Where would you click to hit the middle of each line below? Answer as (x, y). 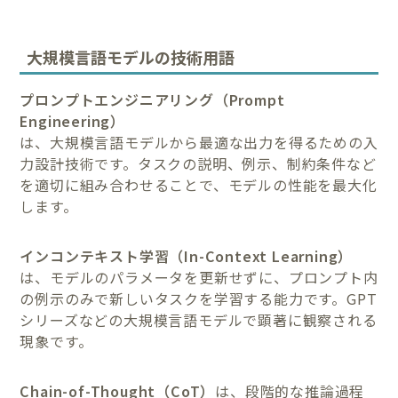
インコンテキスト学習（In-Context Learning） (187, 255)
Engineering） (73, 120)
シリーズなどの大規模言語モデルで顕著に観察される (199, 319)
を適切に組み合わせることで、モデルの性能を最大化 (199, 184)
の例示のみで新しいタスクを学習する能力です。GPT (199, 298)
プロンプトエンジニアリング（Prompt (152, 99)
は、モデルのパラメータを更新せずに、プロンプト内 (199, 277)
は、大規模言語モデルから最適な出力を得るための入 (199, 142)
